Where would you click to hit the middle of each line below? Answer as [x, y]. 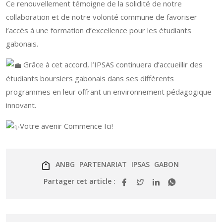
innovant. [21, 105]
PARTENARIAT [103, 164]
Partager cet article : [79, 181]
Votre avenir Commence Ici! [66, 126]
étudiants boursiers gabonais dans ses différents [90, 79]
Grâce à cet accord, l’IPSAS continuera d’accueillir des [112, 64]
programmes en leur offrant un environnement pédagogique [109, 92]
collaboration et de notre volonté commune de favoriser [102, 17]
